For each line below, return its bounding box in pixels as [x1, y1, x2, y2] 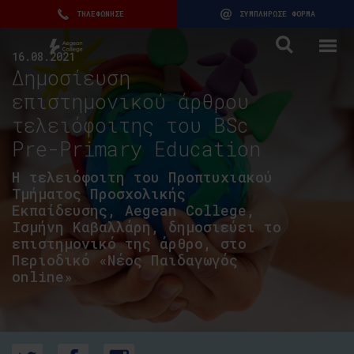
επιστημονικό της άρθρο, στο [12, 234, 247, 253]
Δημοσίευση [12, 65, 130, 91]
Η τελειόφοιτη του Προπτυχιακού [12, 168, 273, 186]
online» [12, 267, 73, 286]
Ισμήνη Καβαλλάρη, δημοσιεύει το [12, 217, 281, 236]
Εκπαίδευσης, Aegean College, [12, 201, 255, 220]
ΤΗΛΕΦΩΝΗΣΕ [76, 9, 124, 19]
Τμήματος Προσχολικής [12, 184, 186, 203]
